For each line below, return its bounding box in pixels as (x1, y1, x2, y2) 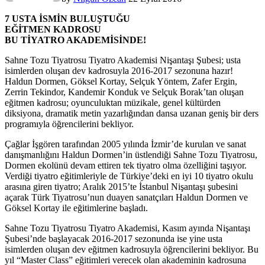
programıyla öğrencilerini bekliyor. (5, 119, 134, 130)
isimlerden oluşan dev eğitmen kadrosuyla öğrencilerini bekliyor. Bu (5, 244, 258, 255)
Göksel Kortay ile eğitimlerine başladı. (5, 203, 148, 214)
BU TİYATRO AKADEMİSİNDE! (5, 35, 146, 46)
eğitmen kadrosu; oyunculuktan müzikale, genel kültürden (5, 98, 221, 108)
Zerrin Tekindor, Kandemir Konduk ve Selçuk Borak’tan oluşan (5, 87, 244, 98)
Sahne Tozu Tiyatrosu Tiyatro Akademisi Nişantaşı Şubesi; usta (5, 55, 241, 66)
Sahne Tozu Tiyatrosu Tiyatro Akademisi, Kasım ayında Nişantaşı (5, 223, 250, 234)
